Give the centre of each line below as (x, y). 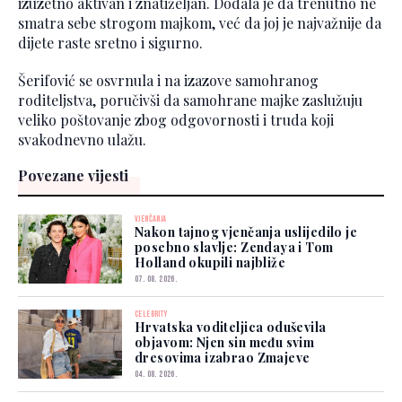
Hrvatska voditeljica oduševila (231, 328)
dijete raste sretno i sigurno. (110, 43)
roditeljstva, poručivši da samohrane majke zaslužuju (190, 100)
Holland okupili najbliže (210, 263)
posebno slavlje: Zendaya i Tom (234, 248)
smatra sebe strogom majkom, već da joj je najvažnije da (200, 23)
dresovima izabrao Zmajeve (223, 358)
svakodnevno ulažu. (82, 140)
